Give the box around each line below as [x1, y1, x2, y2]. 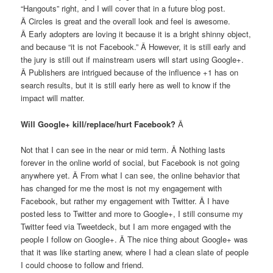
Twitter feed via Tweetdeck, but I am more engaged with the [21, 220, 232, 232]
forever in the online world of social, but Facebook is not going [21, 156, 240, 168]
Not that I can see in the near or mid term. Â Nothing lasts [21, 143, 226, 155]
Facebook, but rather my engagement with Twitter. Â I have [21, 194, 230, 207]
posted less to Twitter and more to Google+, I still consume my [21, 207, 244, 219]
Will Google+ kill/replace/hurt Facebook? [21, 118, 176, 130]
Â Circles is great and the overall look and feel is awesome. [21, 15, 231, 27]
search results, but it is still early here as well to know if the [21, 79, 231, 91]
